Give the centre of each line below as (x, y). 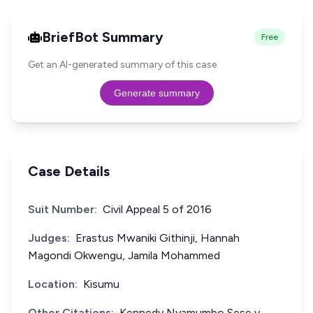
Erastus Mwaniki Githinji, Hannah (158, 238)
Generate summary (156, 93)
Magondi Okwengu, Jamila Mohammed (124, 255)
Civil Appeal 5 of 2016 (157, 209)
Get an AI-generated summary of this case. (123, 65)
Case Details (69, 171)
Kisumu (101, 284)
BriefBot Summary (103, 37)
